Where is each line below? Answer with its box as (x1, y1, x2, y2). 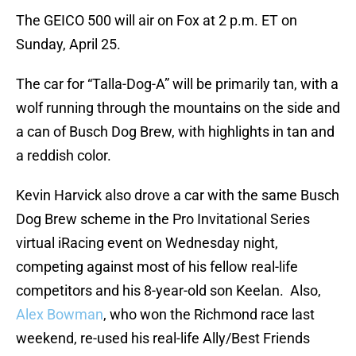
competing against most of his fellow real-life (16, 258, 298, 276)
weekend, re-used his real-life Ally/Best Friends (16, 330, 310, 347)
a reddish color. (16, 147, 111, 164)
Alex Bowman (16, 306, 103, 323)
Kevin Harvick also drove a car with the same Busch (16, 187, 339, 204)
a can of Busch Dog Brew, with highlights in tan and (16, 123, 335, 141)
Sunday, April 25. (16, 36, 121, 53)
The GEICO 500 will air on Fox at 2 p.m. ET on (16, 12, 297, 29)
